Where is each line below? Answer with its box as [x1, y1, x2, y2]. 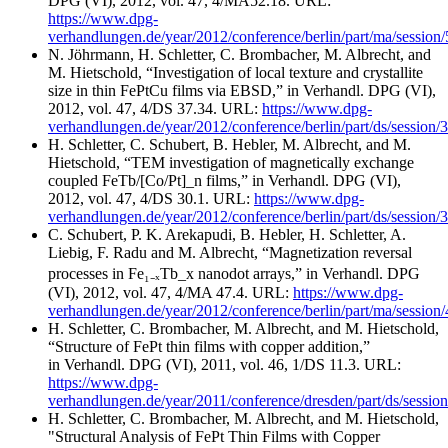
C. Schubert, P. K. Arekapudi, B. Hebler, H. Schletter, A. [48, 225, 406, 243]
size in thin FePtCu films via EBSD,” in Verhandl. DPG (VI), [48, 81, 436, 99]
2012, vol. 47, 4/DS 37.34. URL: [48, 99, 262, 117]
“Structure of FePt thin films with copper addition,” [48, 337, 370, 355]
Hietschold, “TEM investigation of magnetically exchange [48, 153, 414, 171]
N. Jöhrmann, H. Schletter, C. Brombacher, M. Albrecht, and [48, 45, 431, 63]
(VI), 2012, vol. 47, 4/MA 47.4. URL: [48, 283, 293, 301]
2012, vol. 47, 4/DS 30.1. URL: [48, 189, 254, 207]
